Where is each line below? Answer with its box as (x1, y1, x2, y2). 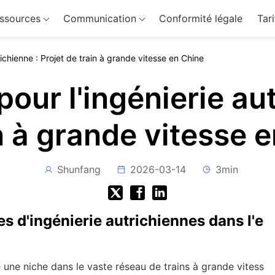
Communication (63, 12, 136, 25)
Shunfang (56, 163, 101, 176)
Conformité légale (158, 12, 242, 25)
